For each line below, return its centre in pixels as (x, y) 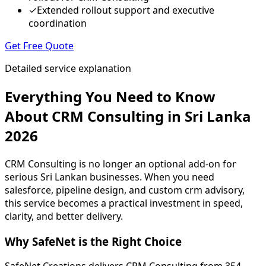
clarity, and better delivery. (64, 216)
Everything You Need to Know (110, 97)
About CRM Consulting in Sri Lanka (128, 116)
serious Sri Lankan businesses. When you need (110, 177)
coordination (58, 23)
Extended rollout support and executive (126, 10)
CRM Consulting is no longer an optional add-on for (121, 164)
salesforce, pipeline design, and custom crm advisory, (125, 190)
